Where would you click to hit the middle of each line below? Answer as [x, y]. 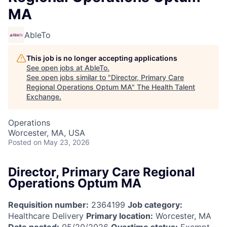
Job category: [155, 204]
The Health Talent [166, 87]
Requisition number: [48, 204]
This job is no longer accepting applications [102, 58]
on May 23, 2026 [62, 142]
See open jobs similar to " [69, 77]
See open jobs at [55, 68]
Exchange [43, 97]
